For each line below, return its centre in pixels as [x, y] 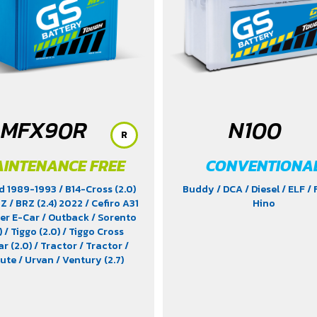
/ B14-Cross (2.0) [97, 189]
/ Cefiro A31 [112, 203]
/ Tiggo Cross [93, 232]
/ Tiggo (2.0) [33, 232]
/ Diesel [264, 189]
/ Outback [66, 218]
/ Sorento [114, 218]
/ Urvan [38, 260]
